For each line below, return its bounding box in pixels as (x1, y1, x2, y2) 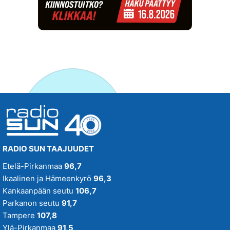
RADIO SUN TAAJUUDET (3, 144, 94, 154)
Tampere (3, 210, 37, 220)
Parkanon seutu (3, 198, 62, 208)
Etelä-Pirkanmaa (3, 161, 64, 171)
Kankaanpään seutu (3, 186, 75, 196)
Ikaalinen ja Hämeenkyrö (3, 174, 93, 183)
